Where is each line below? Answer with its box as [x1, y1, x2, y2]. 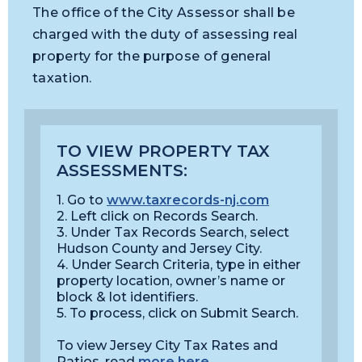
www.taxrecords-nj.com [107, 192, 269, 208]
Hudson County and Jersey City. [57, 241, 262, 256]
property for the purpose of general [32, 48, 271, 64]
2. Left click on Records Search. [57, 208, 258, 224]
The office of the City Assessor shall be [32, 5, 295, 20]
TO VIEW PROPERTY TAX [57, 141, 270, 161]
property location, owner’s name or [57, 273, 285, 288]
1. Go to [57, 192, 107, 208]
